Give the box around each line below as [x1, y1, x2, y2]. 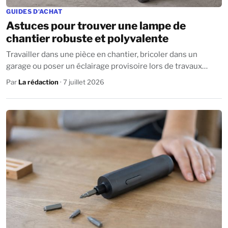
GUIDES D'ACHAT [6, 8, 63, 15]
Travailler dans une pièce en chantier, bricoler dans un [6, 50, 197, 59]
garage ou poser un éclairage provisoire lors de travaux [6, 62, 202, 71]
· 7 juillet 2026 [59, 78, 104, 86]
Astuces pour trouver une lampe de [6, 19, 186, 32]
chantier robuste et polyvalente [6, 32, 168, 45]
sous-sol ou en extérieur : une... [6, 73, 117, 82]
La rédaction [18, 78, 59, 86]
